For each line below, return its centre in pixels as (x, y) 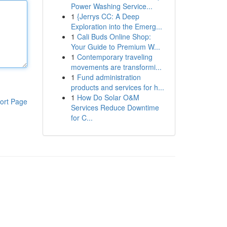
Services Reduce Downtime (115, 107)
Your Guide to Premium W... (115, 47)
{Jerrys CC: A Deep (108, 16)
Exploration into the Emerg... (116, 26)
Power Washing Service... (111, 6)
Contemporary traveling (115, 57)
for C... (82, 118)
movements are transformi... (116, 67)
